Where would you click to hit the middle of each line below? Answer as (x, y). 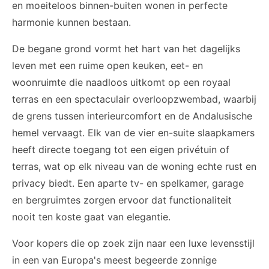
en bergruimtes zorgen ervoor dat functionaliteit (122, 200)
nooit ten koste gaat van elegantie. (91, 217)
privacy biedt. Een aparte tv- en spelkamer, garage (128, 183)
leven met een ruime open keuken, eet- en (107, 65)
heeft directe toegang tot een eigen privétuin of (121, 150)
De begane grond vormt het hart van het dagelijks (126, 49)
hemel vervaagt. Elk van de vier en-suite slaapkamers (133, 133)
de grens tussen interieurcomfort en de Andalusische (132, 116)
